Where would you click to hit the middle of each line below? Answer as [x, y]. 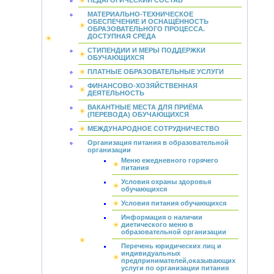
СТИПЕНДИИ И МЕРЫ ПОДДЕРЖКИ [146, 50]
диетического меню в [157, 224]
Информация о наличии [161, 217]
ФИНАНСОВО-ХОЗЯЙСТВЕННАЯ [142, 86]
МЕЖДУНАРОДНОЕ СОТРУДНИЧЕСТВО [153, 128]
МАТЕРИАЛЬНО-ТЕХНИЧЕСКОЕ [140, 14]
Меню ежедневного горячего [169, 160]
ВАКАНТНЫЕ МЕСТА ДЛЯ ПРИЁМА [145, 107]
